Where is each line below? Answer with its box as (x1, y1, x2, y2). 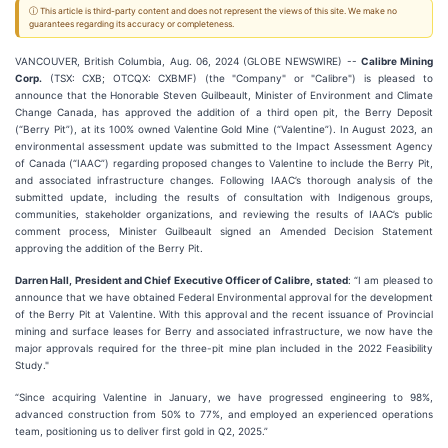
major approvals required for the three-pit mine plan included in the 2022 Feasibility (15, 342, 433, 354)
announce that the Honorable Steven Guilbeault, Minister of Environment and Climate (15, 89, 433, 101)
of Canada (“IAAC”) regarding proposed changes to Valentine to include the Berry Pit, (15, 157, 433, 169)
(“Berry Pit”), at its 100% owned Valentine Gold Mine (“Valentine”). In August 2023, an (15, 123, 433, 135)
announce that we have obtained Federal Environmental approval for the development (15, 291, 433, 303)
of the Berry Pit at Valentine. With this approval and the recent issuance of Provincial (15, 308, 433, 320)
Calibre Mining (360, 55, 434, 67)
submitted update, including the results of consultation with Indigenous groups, (15, 191, 433, 203)
